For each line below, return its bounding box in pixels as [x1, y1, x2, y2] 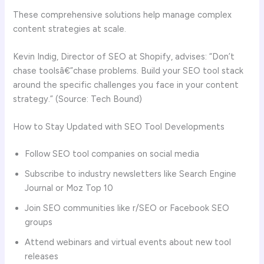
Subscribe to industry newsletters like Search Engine [25, 169, 237, 180]
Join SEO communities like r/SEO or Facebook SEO [25, 203, 230, 214]
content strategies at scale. [13, 23, 127, 34]
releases [25, 251, 59, 262]
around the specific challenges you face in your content [13, 80, 239, 91]
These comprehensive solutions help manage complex [13, 9, 232, 20]
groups [25, 217, 53, 228]
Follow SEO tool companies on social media [25, 148, 200, 160]
